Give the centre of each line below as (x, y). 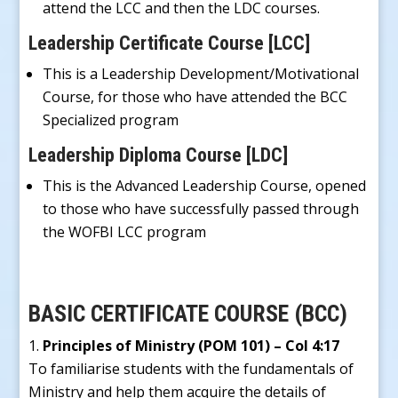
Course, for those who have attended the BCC (195, 96)
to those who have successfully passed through (201, 208)
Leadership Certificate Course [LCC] (170, 43)
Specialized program (111, 119)
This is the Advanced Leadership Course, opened (205, 185)
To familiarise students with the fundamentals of (191, 368)
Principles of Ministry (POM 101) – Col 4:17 (191, 345)
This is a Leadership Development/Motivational (201, 73)
